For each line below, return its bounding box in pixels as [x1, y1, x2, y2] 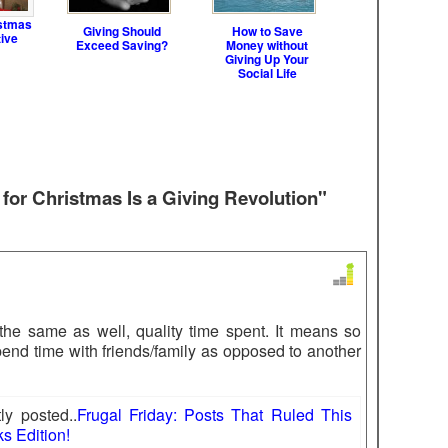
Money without [226, 36, 308, 54]
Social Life [237, 64, 297, 82]
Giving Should [83, 22, 161, 40]
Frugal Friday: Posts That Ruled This [76, 403, 353, 426]
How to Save [231, 22, 303, 40]
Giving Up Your [225, 50, 309, 68]
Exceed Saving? [76, 36, 168, 54]
